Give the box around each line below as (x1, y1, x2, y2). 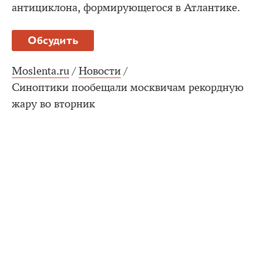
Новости (79, 65, 121, 77)
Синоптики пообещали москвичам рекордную (12, 81, 244, 94)
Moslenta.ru (12, 65, 69, 77)
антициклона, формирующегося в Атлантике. (12, 1, 240, 14)
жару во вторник (12, 97, 95, 110)
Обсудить (27, 33, 79, 47)
